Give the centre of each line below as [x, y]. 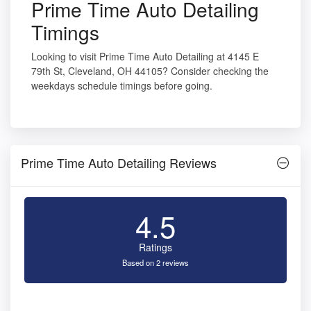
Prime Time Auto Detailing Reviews [119, 163]
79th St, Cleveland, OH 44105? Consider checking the [150, 71]
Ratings [155, 247]
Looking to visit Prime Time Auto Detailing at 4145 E [145, 57]
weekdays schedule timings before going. [122, 86]
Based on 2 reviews [155, 263]
